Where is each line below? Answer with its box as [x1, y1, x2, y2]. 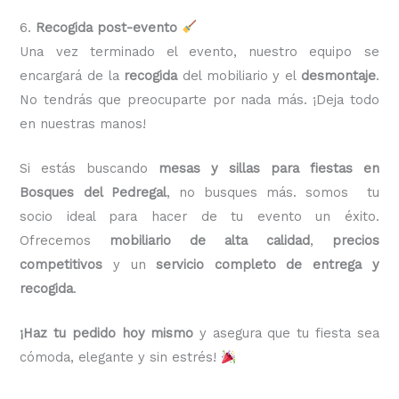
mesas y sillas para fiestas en [159, 159, 379, 176]
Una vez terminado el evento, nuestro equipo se [20, 43, 379, 60]
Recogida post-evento [36, 19, 178, 36]
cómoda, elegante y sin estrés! [20, 349, 222, 366]
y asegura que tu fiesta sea [193, 325, 379, 342]
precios [331, 232, 379, 248]
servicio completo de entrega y [156, 256, 379, 273]
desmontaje [300, 67, 376, 84]
